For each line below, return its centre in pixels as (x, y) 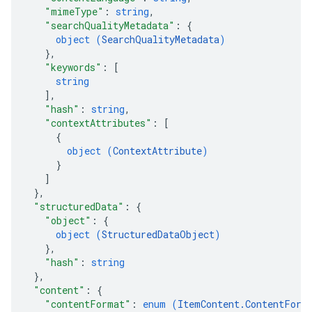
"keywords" (73, 67)
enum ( (160, 304)
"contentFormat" (88, 304)
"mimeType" (74, 11)
